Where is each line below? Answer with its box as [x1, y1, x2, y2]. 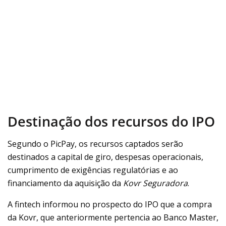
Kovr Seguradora [123, 178, 188, 189]
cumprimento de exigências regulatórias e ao [8, 164, 178, 176]
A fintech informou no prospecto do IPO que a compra [8, 199, 212, 210]
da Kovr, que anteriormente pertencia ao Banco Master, [8, 212, 218, 223]
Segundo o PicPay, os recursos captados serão [8, 138, 183, 150]
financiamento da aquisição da [8, 178, 123, 189]
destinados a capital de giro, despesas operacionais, [8, 151, 203, 163]
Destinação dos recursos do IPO [8, 111, 215, 131]
